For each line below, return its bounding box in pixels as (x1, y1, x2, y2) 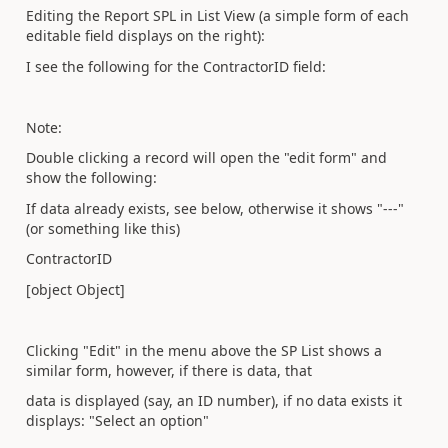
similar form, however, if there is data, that (26, 360, 312, 380)
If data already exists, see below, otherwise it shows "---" (26, 198, 404, 218)
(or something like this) (26, 218, 180, 238)
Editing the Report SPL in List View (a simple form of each (26, 6, 409, 25)
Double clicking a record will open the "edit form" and (26, 148, 387, 167)
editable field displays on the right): (26, 26, 265, 45)
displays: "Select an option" (26, 411, 209, 430)
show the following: (26, 168, 157, 187)
